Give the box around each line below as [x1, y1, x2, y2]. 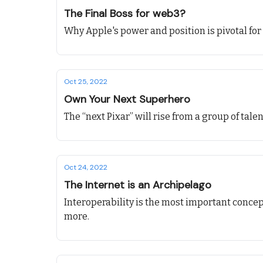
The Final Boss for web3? [64, 6, 186, 21]
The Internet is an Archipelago [64, 178, 211, 192]
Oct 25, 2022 [64, 77, 107, 86]
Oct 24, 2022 [64, 163, 107, 172]
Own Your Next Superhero [64, 92, 190, 106]
